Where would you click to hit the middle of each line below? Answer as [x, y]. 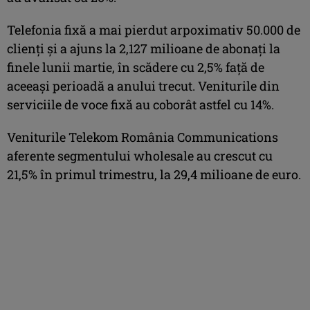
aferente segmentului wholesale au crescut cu [140, 155]
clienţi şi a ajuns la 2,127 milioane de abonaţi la [144, 48]
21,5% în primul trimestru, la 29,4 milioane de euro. [154, 174]
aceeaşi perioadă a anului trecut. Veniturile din [143, 85]
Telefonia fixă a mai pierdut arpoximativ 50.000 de [154, 29]
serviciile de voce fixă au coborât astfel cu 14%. [140, 104]
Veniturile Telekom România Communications [143, 137]
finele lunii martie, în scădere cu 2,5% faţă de [136, 67]
